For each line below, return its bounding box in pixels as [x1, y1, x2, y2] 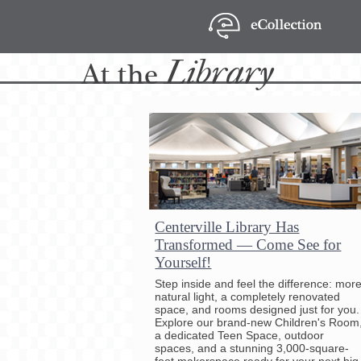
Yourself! [155, 253, 212, 271]
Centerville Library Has [155, 218, 300, 235]
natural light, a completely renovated [155, 289, 341, 303]
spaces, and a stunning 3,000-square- [155, 341, 350, 355]
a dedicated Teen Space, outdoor [155, 328, 325, 342]
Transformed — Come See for [155, 235, 342, 253]
